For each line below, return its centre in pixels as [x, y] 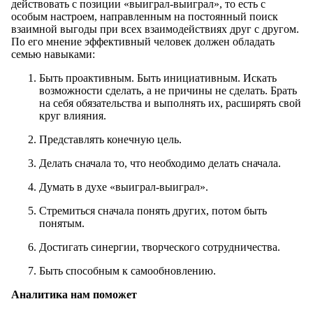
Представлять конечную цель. [110, 140]
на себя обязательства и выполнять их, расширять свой [170, 103]
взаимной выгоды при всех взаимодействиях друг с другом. [155, 29]
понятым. [62, 224]
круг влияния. [73, 116]
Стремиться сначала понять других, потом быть [153, 211]
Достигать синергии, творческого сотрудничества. [160, 247]
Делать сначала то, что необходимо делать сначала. [160, 163]
